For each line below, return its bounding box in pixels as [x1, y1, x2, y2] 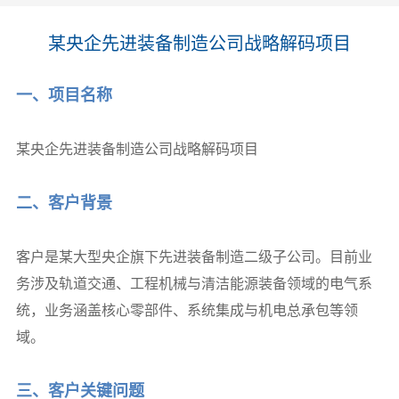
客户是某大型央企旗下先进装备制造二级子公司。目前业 [15, 248, 372, 265]
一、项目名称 [15, 85, 112, 104]
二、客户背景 [15, 193, 112, 212]
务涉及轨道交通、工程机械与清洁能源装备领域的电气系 [15, 275, 372, 291]
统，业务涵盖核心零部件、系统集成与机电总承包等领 [15, 302, 358, 318]
